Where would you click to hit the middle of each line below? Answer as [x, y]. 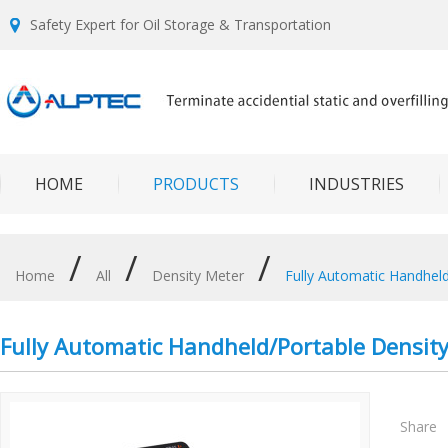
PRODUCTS [196, 184]
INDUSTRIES [356, 184]
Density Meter [198, 275]
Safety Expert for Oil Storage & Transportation [180, 24]
